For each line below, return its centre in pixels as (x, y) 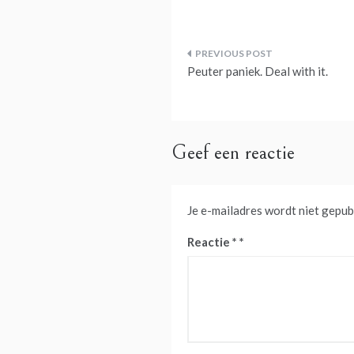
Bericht (223, 63)
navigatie (230, 99)
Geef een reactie (233, 153)
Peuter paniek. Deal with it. (257, 72)
